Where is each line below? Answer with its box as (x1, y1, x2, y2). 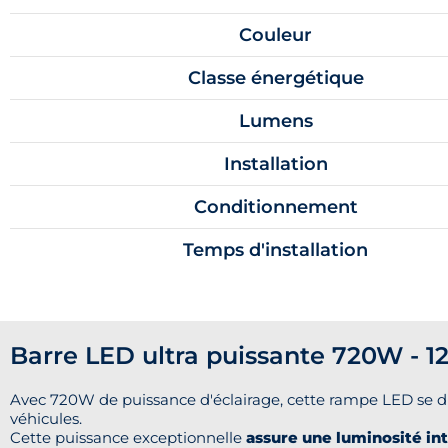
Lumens (238, 109, 313, 132)
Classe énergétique (187, 66, 364, 89)
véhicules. (10, 408, 82, 428)
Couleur (239, 23, 313, 46)
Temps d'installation (183, 238, 369, 261)
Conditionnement (193, 195, 358, 218)
